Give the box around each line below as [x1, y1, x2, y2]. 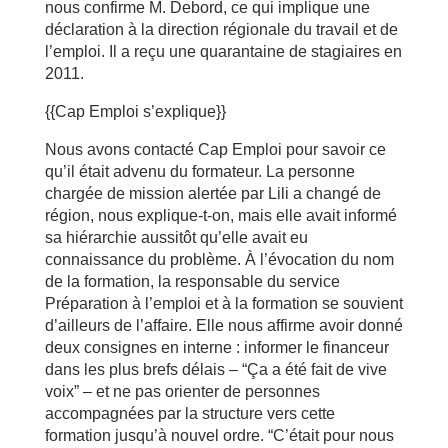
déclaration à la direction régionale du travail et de [44, 21, 398, 38]
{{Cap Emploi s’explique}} [44, 103, 226, 120]
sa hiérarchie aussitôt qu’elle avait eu [44, 229, 308, 246]
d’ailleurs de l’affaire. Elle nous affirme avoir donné [44, 317, 403, 334]
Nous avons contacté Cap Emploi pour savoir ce [44, 141, 386, 158]
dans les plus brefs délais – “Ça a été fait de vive [44, 361, 387, 378]
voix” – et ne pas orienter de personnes [44, 383, 320, 400]
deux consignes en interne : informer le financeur [44, 339, 389, 356]
